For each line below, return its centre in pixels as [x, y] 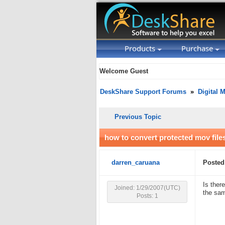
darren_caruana [136, 163]
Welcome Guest [124, 71]
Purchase [198, 48]
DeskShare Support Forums [143, 92]
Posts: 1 [147, 196]
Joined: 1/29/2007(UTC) [147, 188]
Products [141, 48]
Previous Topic [138, 117]
